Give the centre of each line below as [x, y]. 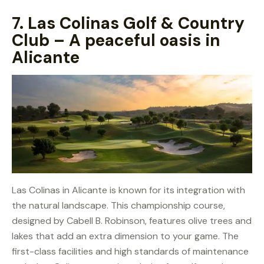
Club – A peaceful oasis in [116, 40]
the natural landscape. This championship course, [118, 206]
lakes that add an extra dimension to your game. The [125, 236]
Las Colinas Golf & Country [136, 23]
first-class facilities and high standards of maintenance [130, 252]
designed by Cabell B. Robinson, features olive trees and [132, 221]
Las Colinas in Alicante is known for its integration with [128, 190]
